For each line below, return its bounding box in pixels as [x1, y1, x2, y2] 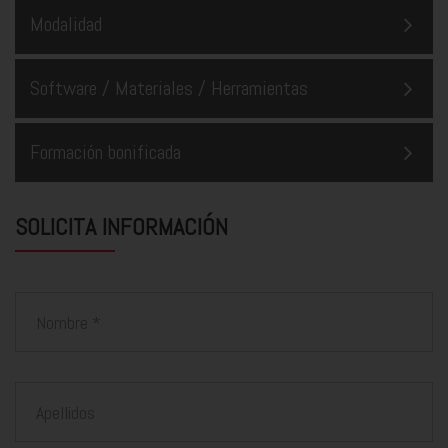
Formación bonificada [30, 139, 181, 166]
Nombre [14, 295, 59, 317]
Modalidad [30, 11, 102, 38]
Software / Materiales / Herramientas [30, 75, 308, 102]
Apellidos [14, 385, 66, 407]
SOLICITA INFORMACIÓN [15, 211, 228, 243]
